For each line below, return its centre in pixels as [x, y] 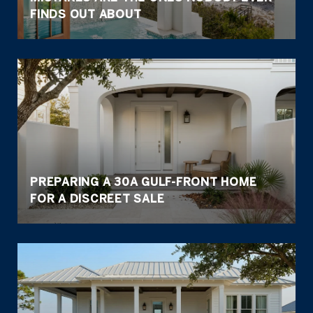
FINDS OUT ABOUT [86, 14]
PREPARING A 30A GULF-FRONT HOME [144, 182]
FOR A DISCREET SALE [97, 198]
